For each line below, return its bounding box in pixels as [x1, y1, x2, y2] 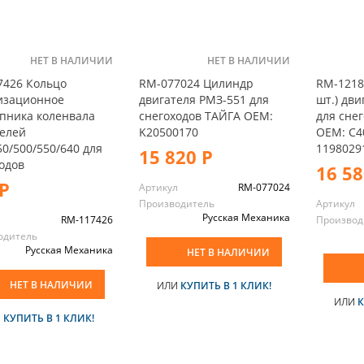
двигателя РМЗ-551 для [138, 91, 269, 107]
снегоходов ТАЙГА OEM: [138, 107, 273, 123]
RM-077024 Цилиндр [138, 75, 253, 91]
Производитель [138, 196, 214, 210]
